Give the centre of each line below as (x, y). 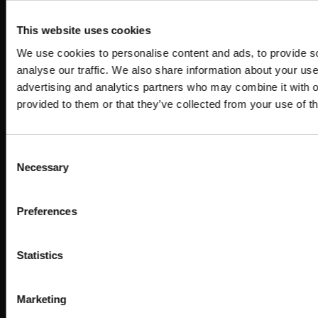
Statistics (40, 255)
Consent (25, 153)
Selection (27, 170)
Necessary (43, 167)
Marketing (42, 299)
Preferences (47, 211)
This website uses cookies (84, 30)
